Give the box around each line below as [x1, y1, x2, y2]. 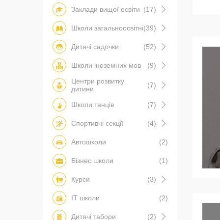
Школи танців [71, 101, 114, 109]
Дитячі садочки [71, 43, 119, 51]
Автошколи [71, 138, 106, 146]
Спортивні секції [71, 119, 123, 128]
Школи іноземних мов [71, 61, 141, 70]
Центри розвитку [71, 77, 124, 85]
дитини [71, 85, 94, 93]
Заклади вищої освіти [71, 5, 140, 14]
